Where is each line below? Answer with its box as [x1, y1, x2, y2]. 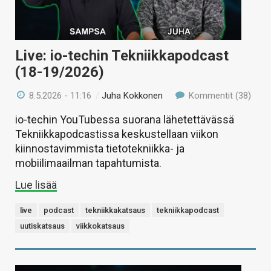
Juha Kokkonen [102, 90, 163, 102]
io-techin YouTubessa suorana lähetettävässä [15, 113, 234, 126]
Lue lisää [15, 178, 57, 192]
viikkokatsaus [76, 221, 125, 231]
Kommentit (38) [186, 90, 251, 102]
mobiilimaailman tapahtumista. [15, 157, 162, 170]
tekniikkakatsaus [85, 206, 145, 215]
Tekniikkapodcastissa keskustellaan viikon [15, 128, 218, 141]
